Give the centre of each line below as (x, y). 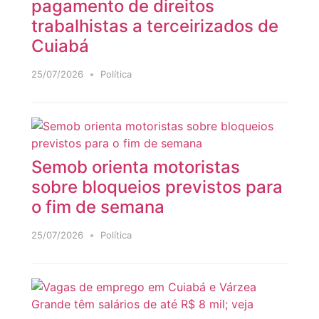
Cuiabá (60, 46)
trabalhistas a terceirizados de (155, 26)
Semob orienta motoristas (135, 167)
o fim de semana (98, 206)
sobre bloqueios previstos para (157, 187)
